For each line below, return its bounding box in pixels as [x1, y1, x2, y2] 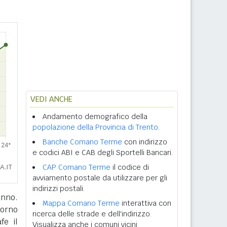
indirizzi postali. [32, 184, 85, 193]
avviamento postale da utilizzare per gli [32, 173, 167, 182]
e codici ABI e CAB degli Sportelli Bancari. [32, 148, 173, 157]
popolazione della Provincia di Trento [32, 123, 158, 132]
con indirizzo [122, 137, 167, 146]
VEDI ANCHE [30, 94, 72, 104]
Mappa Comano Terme [43, 199, 120, 208]
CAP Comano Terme [43, 163, 110, 172]
